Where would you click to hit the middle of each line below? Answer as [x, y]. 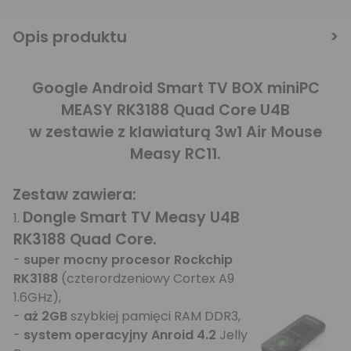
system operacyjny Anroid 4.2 [120, 335]
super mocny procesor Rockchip [128, 259]
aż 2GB [45, 316]
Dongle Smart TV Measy [114, 217]
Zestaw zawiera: [74, 194]
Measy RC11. [175, 154]
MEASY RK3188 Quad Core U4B [175, 110]
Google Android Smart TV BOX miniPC [175, 88]
